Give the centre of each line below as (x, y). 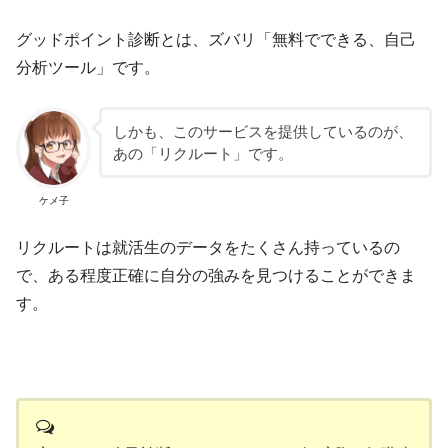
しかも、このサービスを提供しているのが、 (262, 131)
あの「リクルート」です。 (202, 153)
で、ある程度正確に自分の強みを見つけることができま (216, 274)
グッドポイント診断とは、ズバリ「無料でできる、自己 (216, 38)
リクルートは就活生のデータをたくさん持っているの (208, 246)
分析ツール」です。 (88, 66)
